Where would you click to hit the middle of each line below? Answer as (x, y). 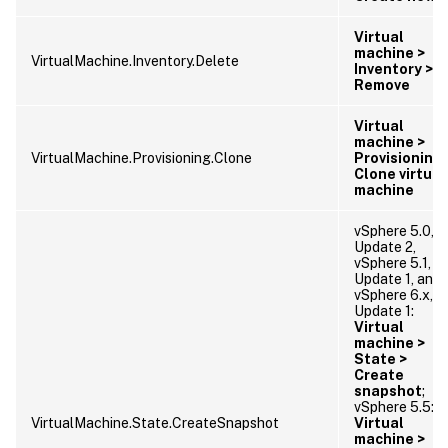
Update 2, (385, 246)
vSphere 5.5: (394, 406)
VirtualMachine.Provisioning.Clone (141, 157)
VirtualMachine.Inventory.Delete (135, 60)
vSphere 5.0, (394, 230)
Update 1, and (397, 278)
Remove (382, 84)
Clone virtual (400, 173)
